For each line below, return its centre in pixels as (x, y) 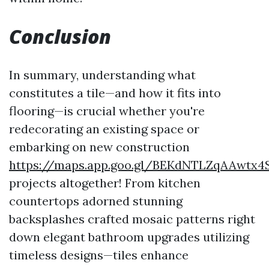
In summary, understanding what (102, 75)
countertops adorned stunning (96, 201)
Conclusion (60, 36)
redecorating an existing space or (104, 129)
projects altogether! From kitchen (105, 183)
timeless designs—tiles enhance (99, 255)
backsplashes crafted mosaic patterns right (132, 219)
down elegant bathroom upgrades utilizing (129, 237)
